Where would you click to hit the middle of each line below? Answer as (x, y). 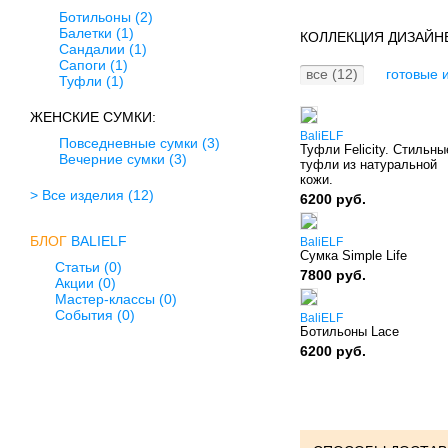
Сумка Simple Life (353, 255)
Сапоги (82, 65)
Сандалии (92, 49)
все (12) (332, 74)
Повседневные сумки (128, 143)
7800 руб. (333, 275)
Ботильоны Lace (349, 331)
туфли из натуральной (368, 164)
